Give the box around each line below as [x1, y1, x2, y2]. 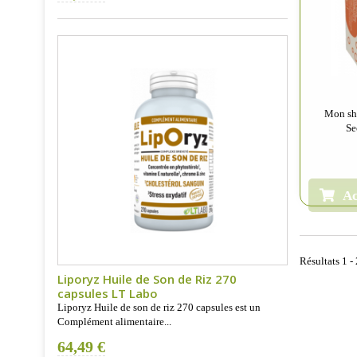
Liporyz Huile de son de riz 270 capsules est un [57, 301, 261, 314]
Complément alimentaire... [57, 316, 171, 328]
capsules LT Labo [57, 285, 158, 302]
